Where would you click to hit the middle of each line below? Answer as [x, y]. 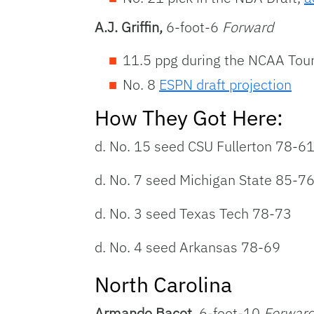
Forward [248, 27]
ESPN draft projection [225, 85]
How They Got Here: [189, 118]
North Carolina [163, 285]
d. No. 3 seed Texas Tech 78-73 [193, 214]
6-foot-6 [194, 27]
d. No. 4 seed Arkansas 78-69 [187, 247]
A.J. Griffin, [130, 27]
